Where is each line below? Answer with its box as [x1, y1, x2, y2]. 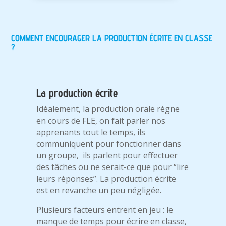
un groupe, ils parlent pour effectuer [36, 150, 178, 161]
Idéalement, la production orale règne [36, 103, 180, 115]
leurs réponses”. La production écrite [36, 173, 177, 185]
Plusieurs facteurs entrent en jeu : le [36, 204, 174, 216]
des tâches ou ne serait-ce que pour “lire [36, 161, 189, 173]
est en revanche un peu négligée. [36, 185, 162, 196]
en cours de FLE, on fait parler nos [36, 115, 166, 127]
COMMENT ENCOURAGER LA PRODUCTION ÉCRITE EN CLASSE [11, 33, 213, 44]
